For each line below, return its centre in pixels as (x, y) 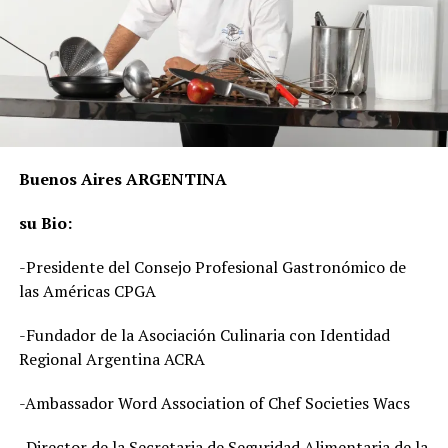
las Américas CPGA (87, 290)
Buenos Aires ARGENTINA (122, 178)
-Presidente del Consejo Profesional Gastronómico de (212, 266)
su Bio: (45, 222)
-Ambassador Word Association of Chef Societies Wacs (214, 402)
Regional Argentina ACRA (111, 358)
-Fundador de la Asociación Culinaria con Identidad (204, 334)
